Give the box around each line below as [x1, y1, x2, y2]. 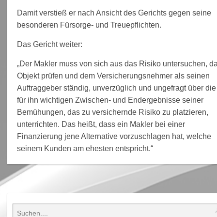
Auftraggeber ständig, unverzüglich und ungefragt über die [16, 83, 216, 92]
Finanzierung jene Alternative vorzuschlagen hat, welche [16, 132, 211, 140]
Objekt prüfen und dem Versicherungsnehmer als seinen [16, 71, 210, 80]
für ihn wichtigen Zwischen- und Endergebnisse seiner [16, 95, 203, 104]
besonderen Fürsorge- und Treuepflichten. [16, 20, 161, 29]
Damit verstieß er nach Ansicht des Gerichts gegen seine [16, 8, 211, 17]
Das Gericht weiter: [16, 40, 82, 48]
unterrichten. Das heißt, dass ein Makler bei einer [16, 120, 185, 128]
